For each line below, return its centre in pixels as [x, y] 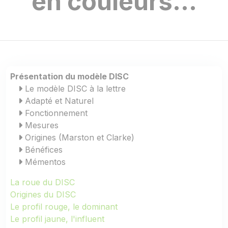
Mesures [40, 125]
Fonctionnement [55, 113]
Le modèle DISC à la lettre [74, 89]
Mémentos [44, 162]
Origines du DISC [43, 194]
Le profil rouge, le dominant [64, 207]
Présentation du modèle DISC [69, 76]
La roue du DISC [42, 182]
